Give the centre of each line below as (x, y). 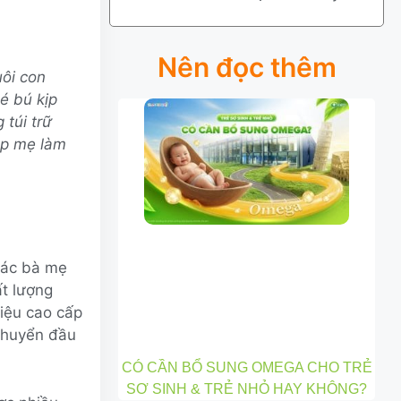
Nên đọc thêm (247, 67)
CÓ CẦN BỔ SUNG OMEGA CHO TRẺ (247, 367)
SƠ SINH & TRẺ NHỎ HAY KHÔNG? (247, 388)
